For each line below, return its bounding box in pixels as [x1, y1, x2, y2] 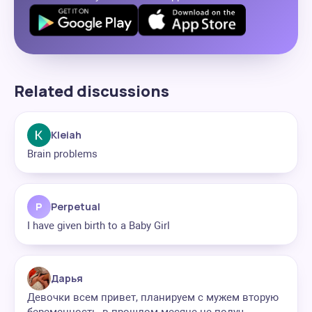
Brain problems [27, 148, 97, 160]
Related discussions [14, 81, 169, 102]
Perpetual [51, 200, 100, 213]
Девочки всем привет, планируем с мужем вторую [27, 291, 279, 304]
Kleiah [51, 128, 81, 141]
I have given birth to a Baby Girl [27, 219, 170, 232]
